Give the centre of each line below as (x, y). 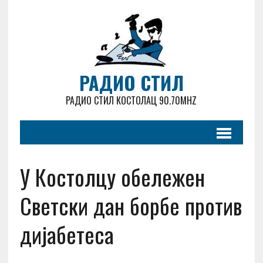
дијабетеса (67, 234)
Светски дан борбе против (131, 205)
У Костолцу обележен (112, 177)
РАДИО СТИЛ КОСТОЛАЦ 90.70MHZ (131, 100)
